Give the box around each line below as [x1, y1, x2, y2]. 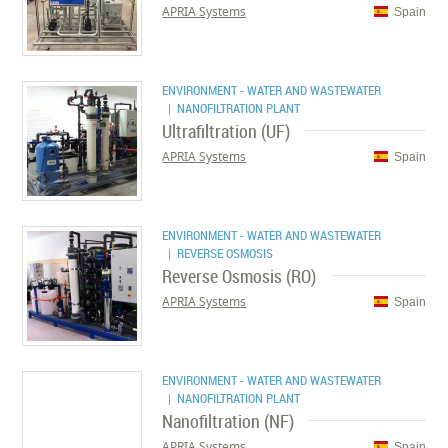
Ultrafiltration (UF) [162, 119, 291, 143]
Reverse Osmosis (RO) [162, 264, 317, 288]
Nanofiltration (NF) [162, 409, 295, 433]
